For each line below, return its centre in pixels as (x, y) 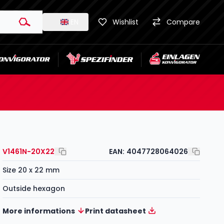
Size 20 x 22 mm (31, 170)
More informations (39, 211)
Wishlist (125, 22)
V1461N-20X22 (29, 151)
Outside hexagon (34, 188)
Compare (183, 22)
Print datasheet (116, 211)
